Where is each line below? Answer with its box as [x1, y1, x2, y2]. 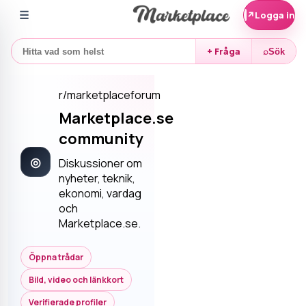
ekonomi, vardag [59, 186, 141, 201]
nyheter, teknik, [59, 171, 135, 186]
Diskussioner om [59, 156, 142, 171]
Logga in [254, 8, 295, 21]
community [59, 128, 143, 149]
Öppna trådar [29, 251, 83, 263]
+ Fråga [207, 45, 240, 57]
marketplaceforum [67, 87, 161, 102]
